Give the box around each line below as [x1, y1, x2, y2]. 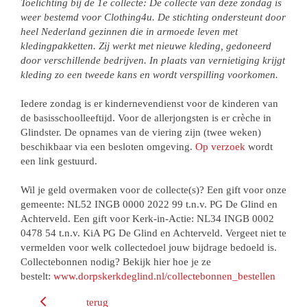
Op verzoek [195, 141, 245, 152]
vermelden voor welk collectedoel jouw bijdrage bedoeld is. [21, 242, 277, 253]
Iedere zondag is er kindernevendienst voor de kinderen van [21, 98, 278, 109]
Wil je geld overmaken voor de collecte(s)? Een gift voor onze [21, 184, 286, 195]
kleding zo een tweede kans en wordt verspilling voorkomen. [21, 69, 278, 80]
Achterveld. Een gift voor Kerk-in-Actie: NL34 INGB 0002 [21, 213, 274, 224]
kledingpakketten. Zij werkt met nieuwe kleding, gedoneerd [21, 40, 271, 51]
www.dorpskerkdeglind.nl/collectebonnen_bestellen [53, 271, 275, 282]
